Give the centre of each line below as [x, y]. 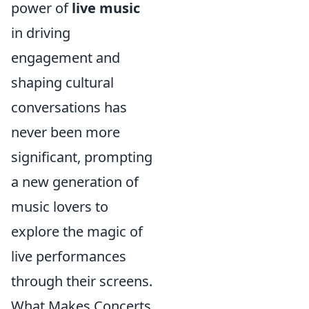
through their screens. [82, 281]
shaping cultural [62, 82]
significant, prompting [82, 157]
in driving [41, 32]
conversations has [69, 107]
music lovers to [60, 206]
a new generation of [75, 181]
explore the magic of [77, 231]
